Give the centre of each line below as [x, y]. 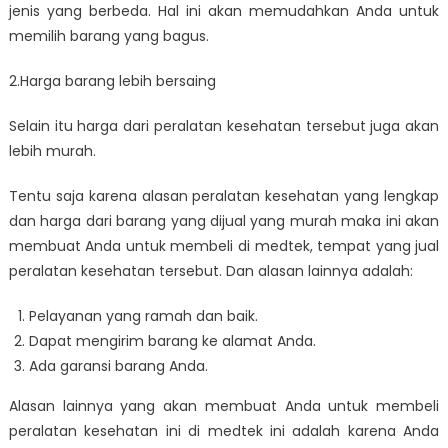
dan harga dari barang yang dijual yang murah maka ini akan [224, 221]
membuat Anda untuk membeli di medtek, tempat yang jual [224, 246]
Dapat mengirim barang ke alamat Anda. [172, 341]
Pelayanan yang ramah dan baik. [143, 316]
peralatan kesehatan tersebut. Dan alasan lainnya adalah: [210, 271]
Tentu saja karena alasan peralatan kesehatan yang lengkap [224, 196]
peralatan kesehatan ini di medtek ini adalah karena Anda [224, 431]
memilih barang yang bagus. [108, 36]
